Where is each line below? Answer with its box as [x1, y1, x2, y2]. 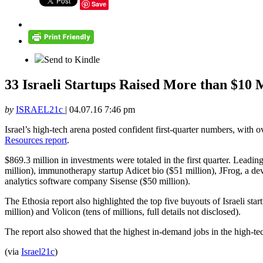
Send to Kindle [44, 55, 100, 65]
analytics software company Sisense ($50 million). [5, 176, 190, 187]
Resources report [5, 135, 67, 146]
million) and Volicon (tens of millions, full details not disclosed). [5, 207, 241, 217]
